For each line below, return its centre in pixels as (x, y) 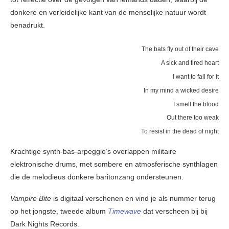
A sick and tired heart (190, 62)
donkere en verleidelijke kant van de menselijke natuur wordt (108, 13)
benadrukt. (28, 25)
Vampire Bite (31, 198)
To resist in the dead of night (180, 131)
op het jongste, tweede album (59, 211)
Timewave (124, 211)
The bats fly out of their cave (180, 49)
